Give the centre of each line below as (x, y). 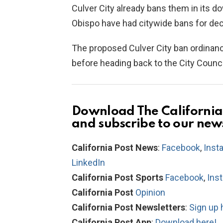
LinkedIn (88, 162)
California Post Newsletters (128, 207)
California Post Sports (117, 177)
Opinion (150, 192)
